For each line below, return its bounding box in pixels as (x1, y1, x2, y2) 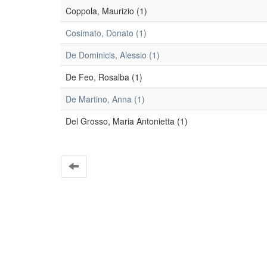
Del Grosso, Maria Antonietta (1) (66, 115, 188, 127)
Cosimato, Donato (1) (66, 27, 147, 39)
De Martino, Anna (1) (66, 93, 145, 105)
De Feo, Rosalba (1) (66, 71, 142, 83)
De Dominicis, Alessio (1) (66, 49, 160, 61)
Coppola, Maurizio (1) (66, 5, 147, 17)
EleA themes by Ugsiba (52, 210, 139, 222)
